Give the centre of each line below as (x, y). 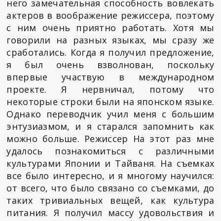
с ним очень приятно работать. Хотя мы (110, 28)
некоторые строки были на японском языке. (110, 102)
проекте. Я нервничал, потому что (110, 90)
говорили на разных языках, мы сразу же (110, 40)
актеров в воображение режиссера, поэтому (110, 16)
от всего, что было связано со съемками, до (110, 188)
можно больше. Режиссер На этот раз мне (110, 139)
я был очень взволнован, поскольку (110, 65)
